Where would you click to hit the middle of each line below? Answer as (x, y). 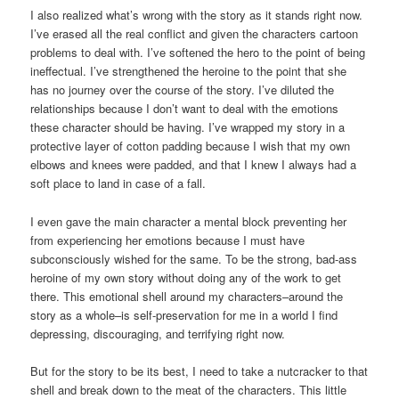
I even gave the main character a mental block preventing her (189, 221)
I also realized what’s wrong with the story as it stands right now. (197, 15)
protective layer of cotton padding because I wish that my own (191, 146)
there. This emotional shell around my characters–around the (187, 296)
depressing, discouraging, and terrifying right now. (158, 333)
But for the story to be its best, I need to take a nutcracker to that (199, 370)
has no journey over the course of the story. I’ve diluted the (183, 90)
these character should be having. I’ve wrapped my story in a (188, 127)
